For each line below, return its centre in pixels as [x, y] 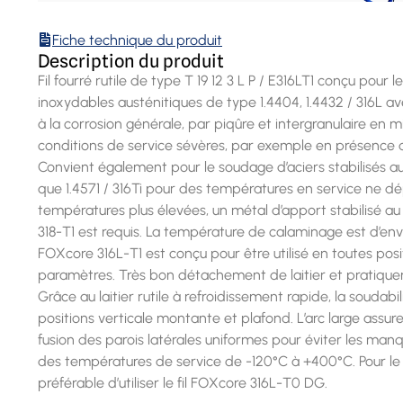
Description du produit [131, 61]
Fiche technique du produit [137, 40]
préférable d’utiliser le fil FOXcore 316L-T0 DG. [183, 383]
